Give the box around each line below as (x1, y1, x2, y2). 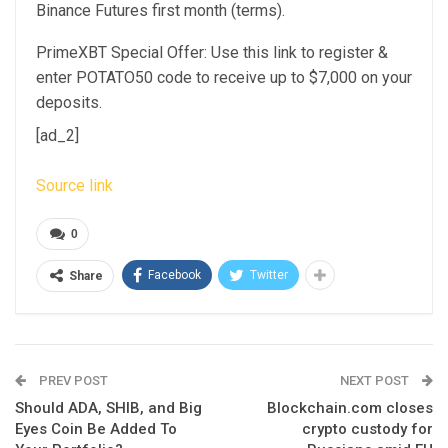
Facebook (148, 268, 201, 282)
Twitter (250, 268, 288, 282)
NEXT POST (340, 373, 412, 388)
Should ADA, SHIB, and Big (15, 399, 202, 417)
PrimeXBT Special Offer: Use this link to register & (36, 43, 388, 62)
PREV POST (36, 373, 108, 388)
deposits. (36, 93, 102, 112)
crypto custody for (302, 420, 433, 438)
